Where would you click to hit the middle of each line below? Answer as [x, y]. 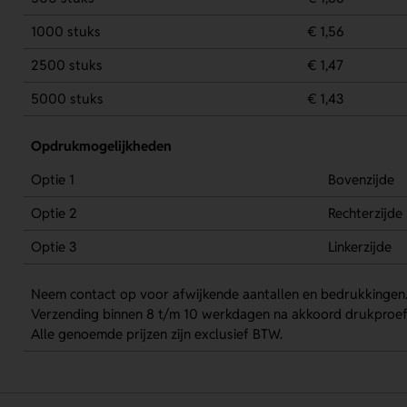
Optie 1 [52, 179]
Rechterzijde [365, 213]
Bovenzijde [361, 179]
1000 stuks [65, 31]
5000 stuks [67, 98]
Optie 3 [54, 246]
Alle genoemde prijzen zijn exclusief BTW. [156, 333]
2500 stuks [66, 65]
